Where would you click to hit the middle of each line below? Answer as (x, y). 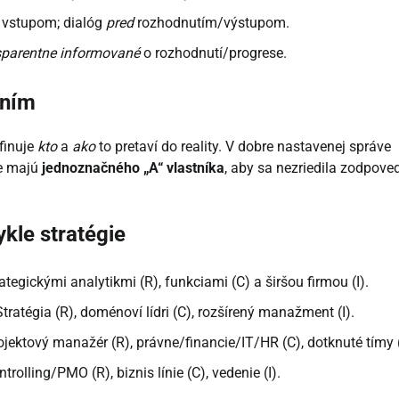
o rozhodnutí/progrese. (213, 53)
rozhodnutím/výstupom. (212, 22)
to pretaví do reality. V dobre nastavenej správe (243, 146)
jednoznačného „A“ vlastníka (133, 167)
